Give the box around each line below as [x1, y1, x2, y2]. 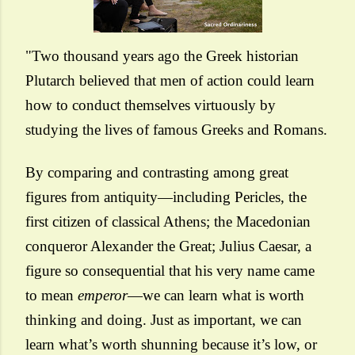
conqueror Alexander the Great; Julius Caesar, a [25, 238, 311, 254]
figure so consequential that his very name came [25, 262, 315, 279]
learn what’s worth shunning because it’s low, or [25, 336, 317, 353]
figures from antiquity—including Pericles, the [25, 189, 307, 205]
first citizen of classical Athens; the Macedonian [25, 213, 311, 230]
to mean [25, 287, 78, 303]
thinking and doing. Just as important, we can [25, 311, 302, 328]
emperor [78, 287, 128, 303]
